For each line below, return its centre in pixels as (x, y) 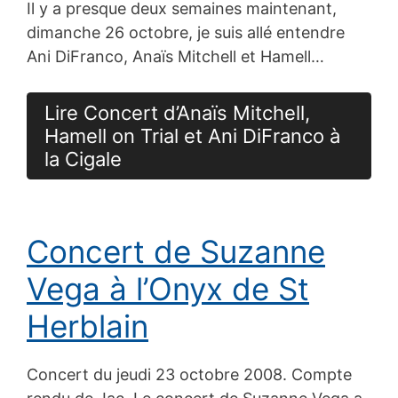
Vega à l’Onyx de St (168, 288)
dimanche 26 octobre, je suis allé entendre (186, 32)
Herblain (88, 326)
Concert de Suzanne (176, 251)
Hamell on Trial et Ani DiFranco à (192, 135)
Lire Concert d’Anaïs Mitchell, (177, 112)
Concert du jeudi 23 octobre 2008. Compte (189, 374)
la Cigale (83, 159)
